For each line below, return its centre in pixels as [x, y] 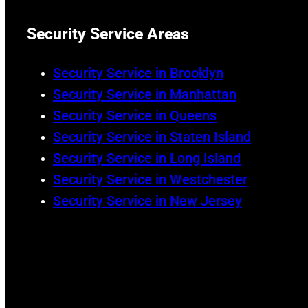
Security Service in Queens [135, 115]
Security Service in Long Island [147, 158]
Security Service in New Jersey [147, 200]
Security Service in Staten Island [152, 136]
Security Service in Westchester [150, 179]
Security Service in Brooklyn [138, 73]
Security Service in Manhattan [145, 94]
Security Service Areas [108, 34]
